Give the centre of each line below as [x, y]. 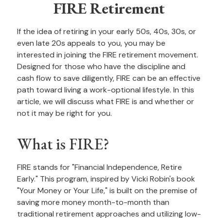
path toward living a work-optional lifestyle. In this [106, 90]
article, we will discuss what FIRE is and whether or [106, 101]
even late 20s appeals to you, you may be [91, 43]
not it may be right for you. [64, 113]
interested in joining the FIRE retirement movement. [108, 55]
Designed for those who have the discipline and [101, 66]
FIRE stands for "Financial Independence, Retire [100, 167]
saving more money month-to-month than [93, 202]
